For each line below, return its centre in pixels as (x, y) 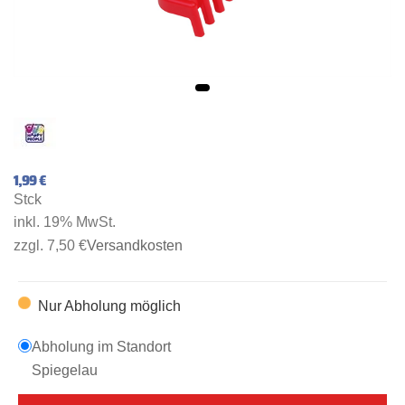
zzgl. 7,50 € (50, 246)
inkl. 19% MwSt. (65, 222)
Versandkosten (135, 246)
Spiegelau (64, 370)
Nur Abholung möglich (109, 306)
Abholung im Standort (101, 347)
